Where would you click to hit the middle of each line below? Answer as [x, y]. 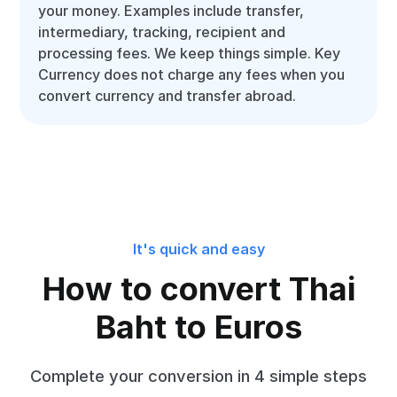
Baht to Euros [198, 327]
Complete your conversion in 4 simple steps [198, 376]
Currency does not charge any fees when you [192, 74]
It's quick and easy [198, 249]
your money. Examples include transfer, [171, 11]
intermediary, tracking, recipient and [162, 32]
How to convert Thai [198, 289]
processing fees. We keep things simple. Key [190, 53]
